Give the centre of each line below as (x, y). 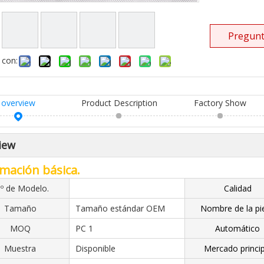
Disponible (95, 248)
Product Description (119, 103)
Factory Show (220, 103)
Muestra (20, 248)
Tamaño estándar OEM (120, 208)
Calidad (237, 188)
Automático (237, 228)
